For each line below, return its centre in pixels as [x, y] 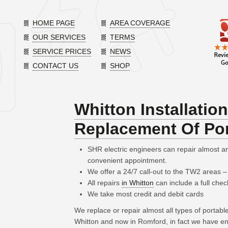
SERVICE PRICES [62, 51]
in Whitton [137, 183]
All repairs [104, 183]
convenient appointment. [127, 160]
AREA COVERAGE [140, 23]
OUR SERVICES [59, 37]
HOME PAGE [53, 23]
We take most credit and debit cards [145, 194]
